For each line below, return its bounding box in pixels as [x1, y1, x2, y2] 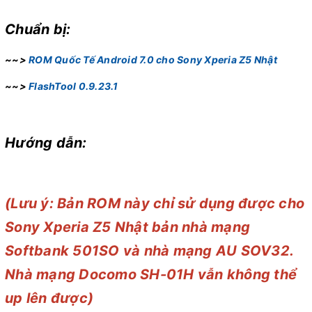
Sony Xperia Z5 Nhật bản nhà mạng [5, 219, 250, 235]
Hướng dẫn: [5, 134, 87, 151]
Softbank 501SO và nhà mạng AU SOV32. [5, 242, 293, 259]
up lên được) [5, 290, 93, 306]
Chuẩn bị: [5, 21, 71, 38]
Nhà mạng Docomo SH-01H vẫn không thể [5, 266, 297, 283]
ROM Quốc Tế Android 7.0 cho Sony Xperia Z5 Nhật [29, 54, 277, 65]
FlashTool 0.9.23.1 [29, 80, 118, 92]
